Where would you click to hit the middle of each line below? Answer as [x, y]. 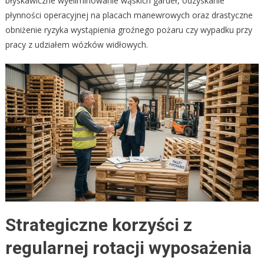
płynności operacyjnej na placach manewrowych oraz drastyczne [129, 15]
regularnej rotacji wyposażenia [128, 248]
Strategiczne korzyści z [98, 225]
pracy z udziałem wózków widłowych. [76, 44]
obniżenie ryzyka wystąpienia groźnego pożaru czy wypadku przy [128, 29]
